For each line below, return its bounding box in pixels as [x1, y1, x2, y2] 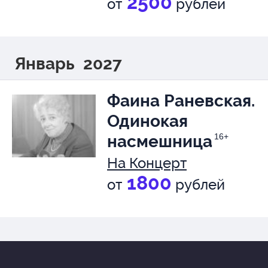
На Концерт [107, 154, 187, 172]
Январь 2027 [15, 54, 122, 74]
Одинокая [107, 111, 188, 131]
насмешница [107, 132, 212, 151]
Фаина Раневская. [107, 91, 255, 111]
